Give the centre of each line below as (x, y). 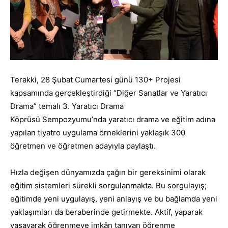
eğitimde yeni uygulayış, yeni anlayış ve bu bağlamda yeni (114, 198)
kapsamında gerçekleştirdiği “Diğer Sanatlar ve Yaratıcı (109, 93)
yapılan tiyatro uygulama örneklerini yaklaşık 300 (98, 132)
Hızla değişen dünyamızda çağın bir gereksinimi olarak (108, 172)
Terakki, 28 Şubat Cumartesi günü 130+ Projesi (95, 79)
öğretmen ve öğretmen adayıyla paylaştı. (83, 146)
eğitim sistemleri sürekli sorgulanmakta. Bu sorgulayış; (108, 185)
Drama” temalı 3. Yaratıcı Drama (67, 106)
